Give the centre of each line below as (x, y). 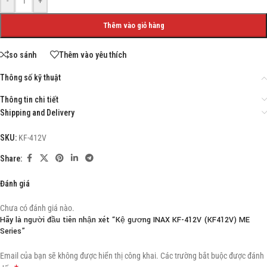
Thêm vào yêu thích (93, 55)
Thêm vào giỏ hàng (133, 26)
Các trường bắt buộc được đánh (212, 256)
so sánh (23, 55)
